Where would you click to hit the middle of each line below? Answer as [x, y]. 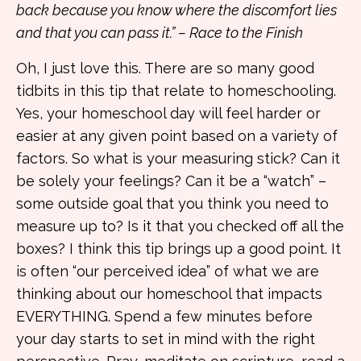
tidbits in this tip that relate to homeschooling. [176, 91]
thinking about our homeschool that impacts [169, 294]
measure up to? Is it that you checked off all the [180, 226]
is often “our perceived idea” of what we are [168, 271]
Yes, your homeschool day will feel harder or [168, 113]
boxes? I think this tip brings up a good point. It [178, 249]
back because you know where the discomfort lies [176, 10]
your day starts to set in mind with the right [166, 339]
